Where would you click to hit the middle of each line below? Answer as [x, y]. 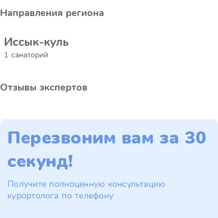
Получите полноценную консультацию [86, 184]
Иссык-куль [36, 42]
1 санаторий [26, 55]
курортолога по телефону [61, 196]
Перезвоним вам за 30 [107, 138]
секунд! [40, 161]
